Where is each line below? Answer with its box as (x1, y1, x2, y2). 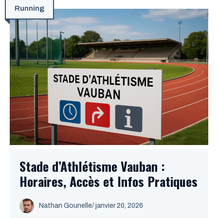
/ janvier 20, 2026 (92, 202, 143, 209)
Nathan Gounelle (39, 202, 92, 209)
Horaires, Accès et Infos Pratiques (19, 172, 198, 191)
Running (15, 4, 44, 12)
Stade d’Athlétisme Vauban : (19, 157, 165, 176)
